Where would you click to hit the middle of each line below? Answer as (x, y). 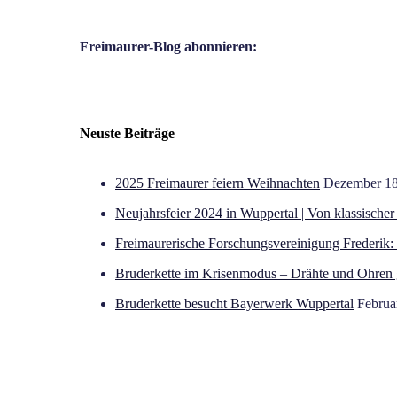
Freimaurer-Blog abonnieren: (168, 47)
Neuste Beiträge (127, 134)
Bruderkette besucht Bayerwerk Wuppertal (234, 304)
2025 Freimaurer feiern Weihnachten (218, 183)
